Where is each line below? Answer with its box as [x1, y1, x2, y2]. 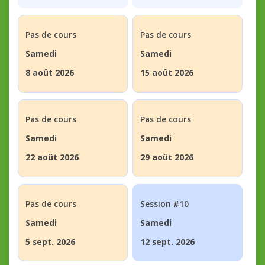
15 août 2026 [140, 67, 193, 79]
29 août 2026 [140, 151, 193, 163]
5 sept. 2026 [25, 236, 75, 248]
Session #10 [140, 198, 189, 210]
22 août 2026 [25, 151, 79, 163]
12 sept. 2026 [140, 236, 195, 248]
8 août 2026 [25, 67, 74, 79]
